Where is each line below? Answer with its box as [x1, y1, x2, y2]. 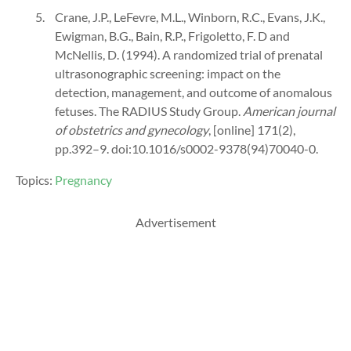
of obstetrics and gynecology [55, 121, 208, 137]
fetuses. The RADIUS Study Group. [55, 103, 243, 118]
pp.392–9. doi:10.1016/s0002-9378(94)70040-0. [55, 140, 318, 156]
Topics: [16, 172, 55, 187]
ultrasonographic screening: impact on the [55, 65, 280, 81]
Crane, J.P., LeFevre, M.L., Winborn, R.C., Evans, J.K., [55, 9, 325, 24]
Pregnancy [55, 172, 112, 187]
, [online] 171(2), [208, 121, 295, 137]
